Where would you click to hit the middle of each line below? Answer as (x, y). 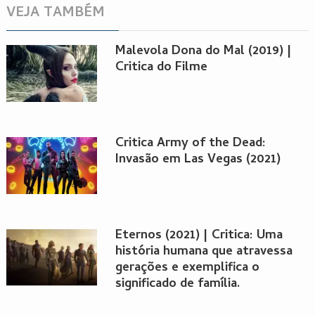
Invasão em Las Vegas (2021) (198, 160)
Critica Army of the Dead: (190, 144)
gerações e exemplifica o (187, 268)
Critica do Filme (161, 68)
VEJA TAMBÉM (55, 14)
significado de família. (177, 284)
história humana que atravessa (204, 252)
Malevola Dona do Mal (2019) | (203, 52)
